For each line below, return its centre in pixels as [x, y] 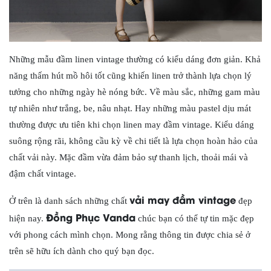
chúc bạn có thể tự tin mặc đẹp [195, 218]
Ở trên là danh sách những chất [69, 201]
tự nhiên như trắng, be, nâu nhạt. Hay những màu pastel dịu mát [130, 108]
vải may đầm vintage [183, 199]
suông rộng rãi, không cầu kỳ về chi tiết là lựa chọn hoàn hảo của [133, 141]
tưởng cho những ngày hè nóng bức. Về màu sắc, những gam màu [135, 92]
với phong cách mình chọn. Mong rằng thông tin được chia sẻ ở [130, 234]
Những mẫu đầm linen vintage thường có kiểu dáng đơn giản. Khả [135, 59]
